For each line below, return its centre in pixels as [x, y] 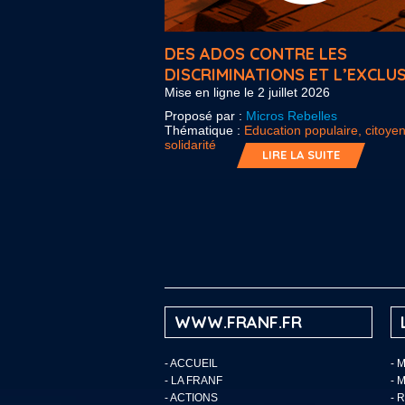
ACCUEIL [194, 363]
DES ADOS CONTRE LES [256, 54]
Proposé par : [205, 116]
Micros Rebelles [292, 116]
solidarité [190, 145]
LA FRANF [197, 381]
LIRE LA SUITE [301, 155]
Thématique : [204, 130]
